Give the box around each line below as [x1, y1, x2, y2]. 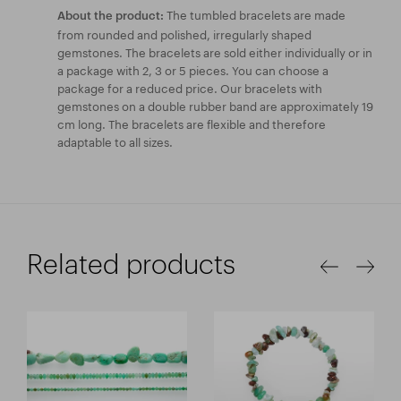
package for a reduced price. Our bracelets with [57, 77, 322, 96]
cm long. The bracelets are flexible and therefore [57, 113, 326, 132]
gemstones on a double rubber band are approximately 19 [57, 95, 373, 114]
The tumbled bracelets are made [164, 4, 346, 22]
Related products [27, 247, 235, 279]
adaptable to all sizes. [57, 131, 173, 149]
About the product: [57, 7, 164, 22]
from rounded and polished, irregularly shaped [57, 23, 311, 42]
